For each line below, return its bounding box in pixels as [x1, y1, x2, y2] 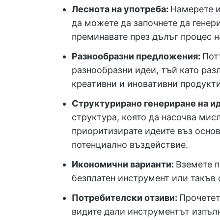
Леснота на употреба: [72, 4, 170, 14]
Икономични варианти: [72, 159, 176, 169]
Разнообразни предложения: [72, 51, 202, 61]
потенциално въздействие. [72, 139, 188, 150]
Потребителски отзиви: [72, 192, 179, 203]
